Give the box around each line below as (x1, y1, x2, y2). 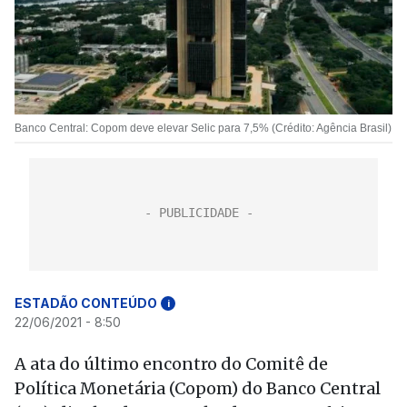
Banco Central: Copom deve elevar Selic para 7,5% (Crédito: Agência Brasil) (15, 122, 392, 134)
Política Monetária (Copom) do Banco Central (15, 378, 381, 399)
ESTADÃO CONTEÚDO (15, 295, 157, 311)
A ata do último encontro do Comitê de (15, 353, 328, 374)
